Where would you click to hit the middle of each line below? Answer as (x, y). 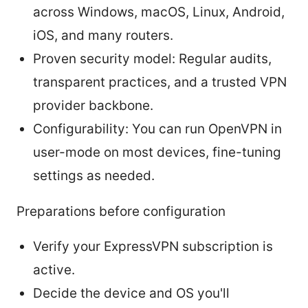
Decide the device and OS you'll (131, 293)
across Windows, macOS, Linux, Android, (159, 12)
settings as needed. (94, 175)
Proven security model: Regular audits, (152, 58)
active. (54, 269)
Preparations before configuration (121, 211)
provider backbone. (93, 105)
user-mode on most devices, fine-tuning (157, 152)
